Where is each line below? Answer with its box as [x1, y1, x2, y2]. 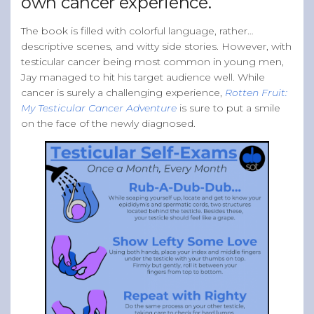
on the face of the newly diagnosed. [21, 116, 198, 130]
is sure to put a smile [179, 101, 280, 114]
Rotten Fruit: [225, 86, 287, 99]
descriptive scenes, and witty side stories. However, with [21, 39, 292, 53]
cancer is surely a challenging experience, [21, 86, 225, 99]
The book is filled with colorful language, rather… [21, 24, 254, 37]
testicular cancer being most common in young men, [21, 55, 284, 68]
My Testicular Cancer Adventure [21, 101, 177, 114]
